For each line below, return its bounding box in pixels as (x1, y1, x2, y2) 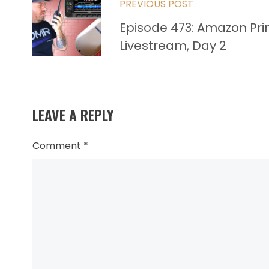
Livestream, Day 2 (119, 37, 226, 54)
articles (31, 31, 88, 59)
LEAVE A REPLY (32, 104, 114, 126)
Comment (32, 139, 83, 153)
